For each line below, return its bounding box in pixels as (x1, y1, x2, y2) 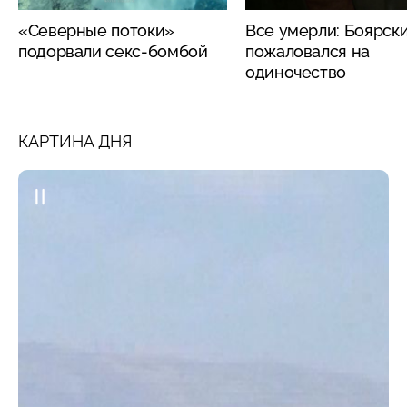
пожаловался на (245, 41, 370, 61)
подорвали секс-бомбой (18, 41, 208, 61)
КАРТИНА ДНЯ (18, 131, 132, 151)
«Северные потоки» (18, 20, 174, 40)
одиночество (245, 62, 347, 82)
